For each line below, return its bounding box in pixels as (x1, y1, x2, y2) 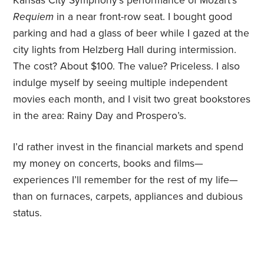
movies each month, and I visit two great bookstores (13, 93, 251, 106)
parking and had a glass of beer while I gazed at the (13, 27, 250, 40)
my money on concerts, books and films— (13, 157, 204, 170)
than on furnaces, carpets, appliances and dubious (13, 190, 243, 203)
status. (13, 207, 42, 220)
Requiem (13, 11, 57, 24)
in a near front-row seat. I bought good (57, 11, 233, 24)
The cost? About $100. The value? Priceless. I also (13, 60, 240, 73)
